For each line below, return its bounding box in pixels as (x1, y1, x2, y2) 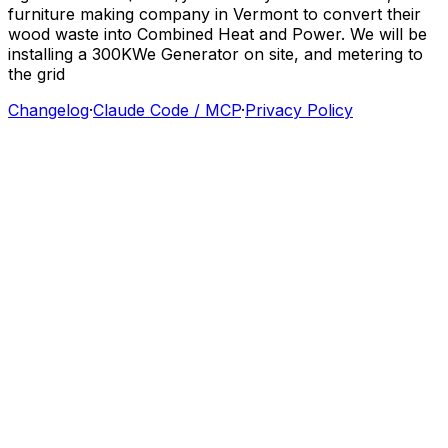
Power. (292, 23, 345, 44)
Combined (137, 23, 213, 44)
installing (8, 43, 73, 64)
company (139, 3, 210, 24)
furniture (8, 3, 75, 24)
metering (337, 43, 403, 64)
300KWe (92, 43, 156, 64)
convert (323, 3, 382, 24)
